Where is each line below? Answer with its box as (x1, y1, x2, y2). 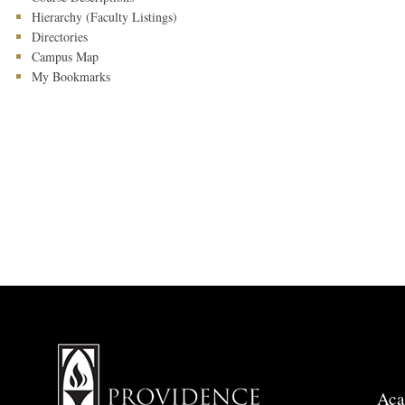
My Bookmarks (32, 68, 110, 85)
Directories (32, 28, 88, 45)
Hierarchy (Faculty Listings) (32, 8, 177, 25)
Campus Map (32, 48, 99, 65)
